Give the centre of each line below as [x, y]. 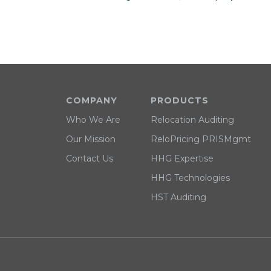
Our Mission [90, 139]
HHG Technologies [190, 178]
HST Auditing [178, 197]
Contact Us [89, 158]
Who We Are [93, 120]
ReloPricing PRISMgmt [201, 139]
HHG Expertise [182, 158]
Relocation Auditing [192, 120]
